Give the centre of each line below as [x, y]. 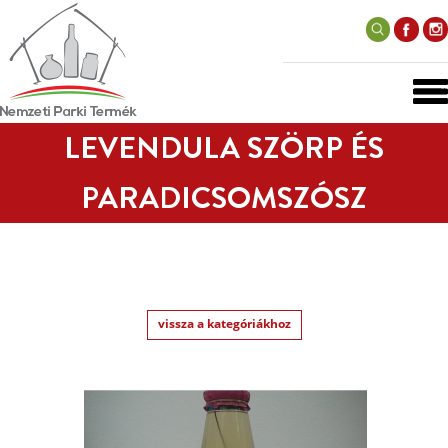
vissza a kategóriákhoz [224, 323]
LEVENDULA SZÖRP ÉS [224, 148]
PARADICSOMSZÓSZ [224, 198]
